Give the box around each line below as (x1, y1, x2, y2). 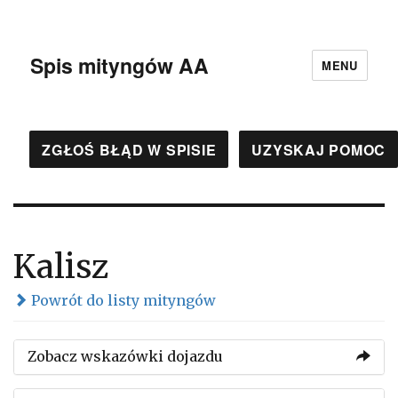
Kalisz (13, 247, 109, 287)
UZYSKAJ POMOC (251, 139, 386, 160)
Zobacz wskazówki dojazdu (28, 347, 223, 365)
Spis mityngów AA (30, 50, 210, 80)
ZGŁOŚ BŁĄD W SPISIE (42, 139, 217, 160)
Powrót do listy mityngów (28, 291, 216, 309)
